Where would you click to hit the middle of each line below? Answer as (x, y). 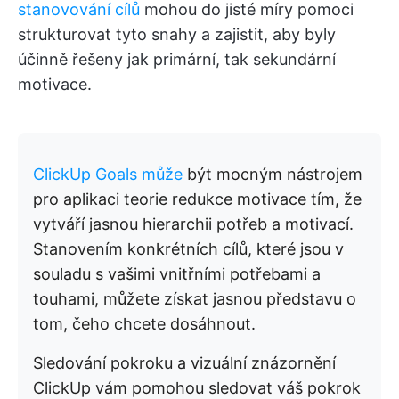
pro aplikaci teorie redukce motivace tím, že (197, 199)
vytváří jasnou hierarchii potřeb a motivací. (193, 224)
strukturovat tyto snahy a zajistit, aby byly (177, 35)
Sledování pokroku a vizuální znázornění (184, 363)
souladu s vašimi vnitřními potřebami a (177, 274)
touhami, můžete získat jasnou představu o (195, 299)
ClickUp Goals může (110, 175)
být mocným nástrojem (275, 175)
